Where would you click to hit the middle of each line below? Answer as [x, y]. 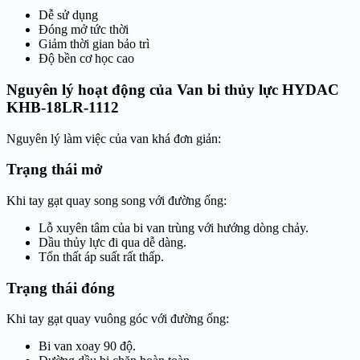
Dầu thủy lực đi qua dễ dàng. [112, 242]
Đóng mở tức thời [84, 30]
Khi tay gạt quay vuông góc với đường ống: [118, 319]
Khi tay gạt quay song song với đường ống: [117, 200]
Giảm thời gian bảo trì [94, 44]
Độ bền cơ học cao [86, 59]
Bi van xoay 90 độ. [87, 346]
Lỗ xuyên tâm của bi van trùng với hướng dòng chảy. [174, 227]
